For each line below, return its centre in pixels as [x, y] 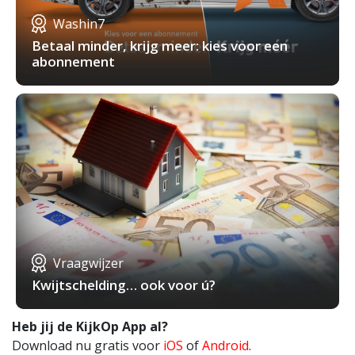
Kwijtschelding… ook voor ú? [124, 285]
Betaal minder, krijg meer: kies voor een [160, 46]
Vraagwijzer [88, 263]
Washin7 [79, 24]
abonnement [73, 62]
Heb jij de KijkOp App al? [90, 327]
